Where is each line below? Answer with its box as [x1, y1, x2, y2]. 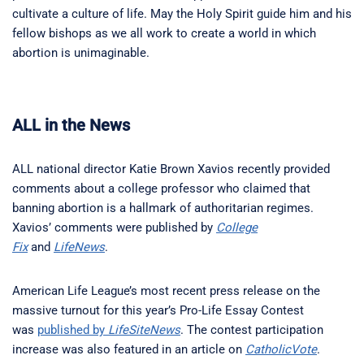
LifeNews [54, 239, 105, 254]
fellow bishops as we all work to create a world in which [12, 25, 316, 41]
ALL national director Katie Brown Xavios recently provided [12, 161, 330, 176]
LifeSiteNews [108, 322, 180, 337]
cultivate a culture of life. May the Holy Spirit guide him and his [12, 6, 352, 21]
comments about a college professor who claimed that [12, 180, 310, 196]
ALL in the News [12, 115, 130, 135]
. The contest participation [180, 322, 323, 337]
